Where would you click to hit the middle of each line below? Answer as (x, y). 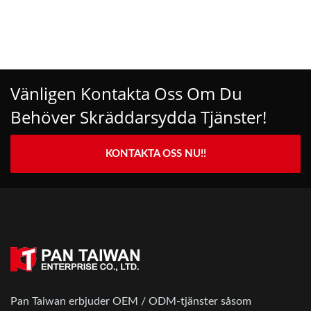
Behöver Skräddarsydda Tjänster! (138, 117)
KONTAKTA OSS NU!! (155, 153)
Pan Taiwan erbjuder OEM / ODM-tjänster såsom (131, 301)
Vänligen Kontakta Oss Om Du (126, 93)
